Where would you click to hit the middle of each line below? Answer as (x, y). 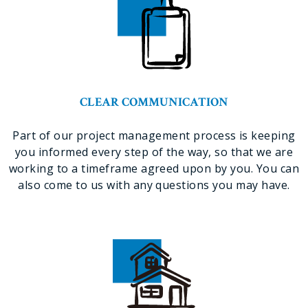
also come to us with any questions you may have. (154, 185)
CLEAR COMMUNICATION (154, 102)
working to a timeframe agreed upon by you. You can (154, 168)
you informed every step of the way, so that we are (154, 152)
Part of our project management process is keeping (154, 135)
